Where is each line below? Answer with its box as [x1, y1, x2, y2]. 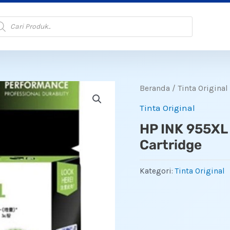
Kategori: [140, 166, 175, 176]
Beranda [140, 84, 170, 93]
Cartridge [140, 137, 202, 153]
